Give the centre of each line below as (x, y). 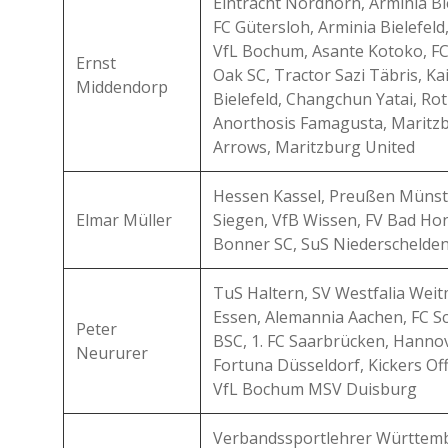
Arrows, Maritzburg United (314, 147)
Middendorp (122, 87)
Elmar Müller (124, 220)
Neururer (112, 353)
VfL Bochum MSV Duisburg (315, 389)
